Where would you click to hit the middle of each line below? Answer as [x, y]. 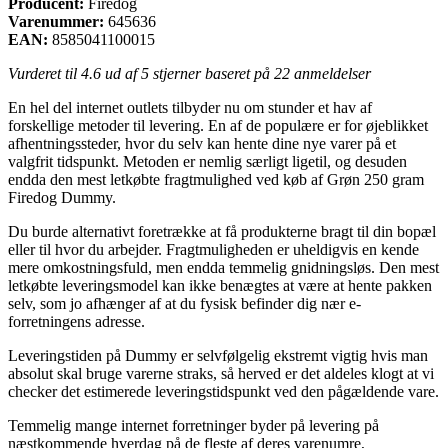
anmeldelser [330, 73]
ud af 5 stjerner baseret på [187, 73]
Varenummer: [56, 21]
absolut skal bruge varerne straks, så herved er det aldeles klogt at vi [221, 373]
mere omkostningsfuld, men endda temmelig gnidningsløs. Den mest [223, 267]
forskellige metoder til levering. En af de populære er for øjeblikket [218, 125]
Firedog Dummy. [62, 197]
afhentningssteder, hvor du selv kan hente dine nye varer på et [202, 143]
